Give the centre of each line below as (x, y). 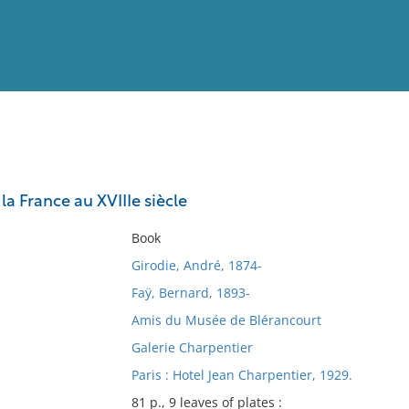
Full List (372, 178)
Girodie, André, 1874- (196, 265)
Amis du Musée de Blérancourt (226, 320)
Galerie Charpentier (192, 347)
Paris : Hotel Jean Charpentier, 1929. (241, 375)
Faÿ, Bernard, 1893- (190, 293)
